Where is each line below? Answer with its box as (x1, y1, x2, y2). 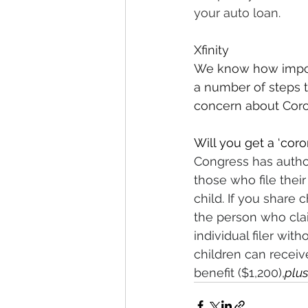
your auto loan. (194, 5, 280, 20)
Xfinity (194, 43, 229, 57)
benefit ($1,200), (194, 265, 285, 280)
